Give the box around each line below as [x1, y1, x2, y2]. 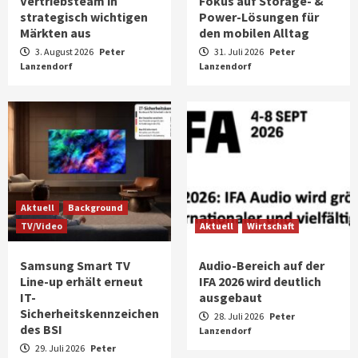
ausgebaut [199, 288, 262, 305]
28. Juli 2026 [213, 309, 265, 322]
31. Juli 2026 [213, 45, 265, 58]
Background [68, 201, 123, 213]
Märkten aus [20, 24, 91, 41]
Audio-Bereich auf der [199, 257, 324, 273]
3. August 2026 [34, 45, 95, 58]
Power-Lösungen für [199, 8, 319, 25]
